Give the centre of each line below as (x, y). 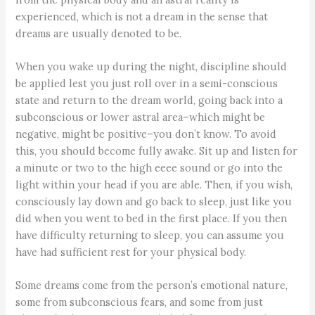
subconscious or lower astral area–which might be (141, 117)
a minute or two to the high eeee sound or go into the (149, 167)
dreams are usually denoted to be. (99, 33)
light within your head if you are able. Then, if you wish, (154, 184)
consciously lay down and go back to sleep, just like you (154, 201)
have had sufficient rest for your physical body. (131, 252)
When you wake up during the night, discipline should (152, 66)
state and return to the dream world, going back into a (149, 100)
